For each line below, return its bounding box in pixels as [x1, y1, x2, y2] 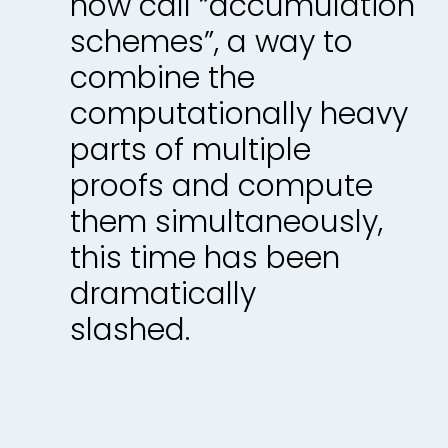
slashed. [70, 309, 190, 351]
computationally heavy [70, 93, 408, 135]
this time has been [70, 237, 340, 279]
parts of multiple [70, 129, 311, 171]
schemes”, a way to [70, 21, 353, 63]
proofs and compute [70, 165, 373, 207]
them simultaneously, [70, 201, 383, 243]
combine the [70, 57, 255, 99]
